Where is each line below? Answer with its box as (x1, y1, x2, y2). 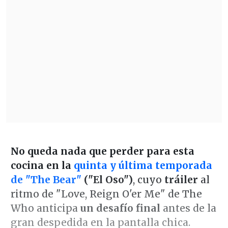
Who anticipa (10, 202, 80, 214)
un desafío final (80, 202, 160, 214)
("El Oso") (81, 173, 133, 186)
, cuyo (132, 173, 164, 186)
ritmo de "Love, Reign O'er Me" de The (10, 187, 202, 200)
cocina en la (10, 159, 74, 172)
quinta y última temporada (73, 159, 212, 172)
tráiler (164, 173, 198, 186)
